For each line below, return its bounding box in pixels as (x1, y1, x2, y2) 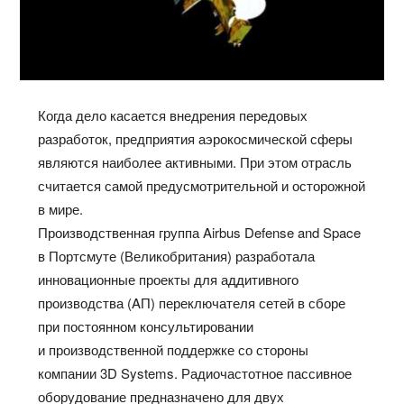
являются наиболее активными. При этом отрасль (38, 152, 353, 172)
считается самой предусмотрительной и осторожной (38, 176, 366, 196)
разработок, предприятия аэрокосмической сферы (38, 129, 353, 149)
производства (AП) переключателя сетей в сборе (38, 293, 346, 313)
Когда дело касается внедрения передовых (38, 106, 308, 125)
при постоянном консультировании (38, 317, 254, 336)
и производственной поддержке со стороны (38, 340, 309, 360)
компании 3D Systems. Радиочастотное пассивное (38, 363, 353, 383)
